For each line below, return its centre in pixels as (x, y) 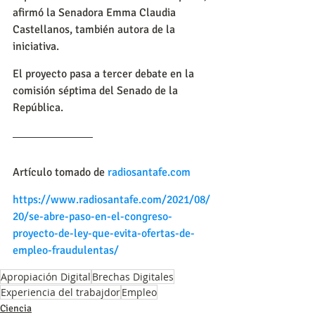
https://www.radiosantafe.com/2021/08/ (111, 199)
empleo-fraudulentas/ (66, 250)
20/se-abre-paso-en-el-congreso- (92, 216)
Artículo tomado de (60, 172)
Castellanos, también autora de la (95, 29)
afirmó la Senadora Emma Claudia (96, 12)
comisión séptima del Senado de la (97, 90)
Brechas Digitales (133, 276)
